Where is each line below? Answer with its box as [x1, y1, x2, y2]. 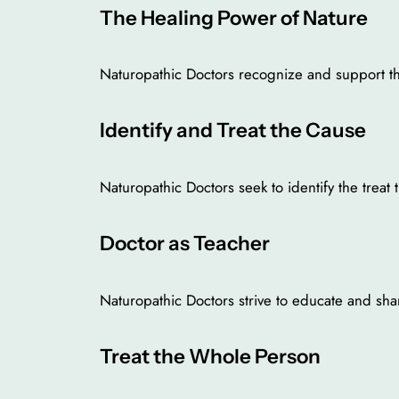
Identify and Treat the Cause [100, 118, 366, 143]
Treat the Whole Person [100, 344, 321, 370]
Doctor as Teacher [100, 231, 270, 256]
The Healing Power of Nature [100, 4, 368, 30]
